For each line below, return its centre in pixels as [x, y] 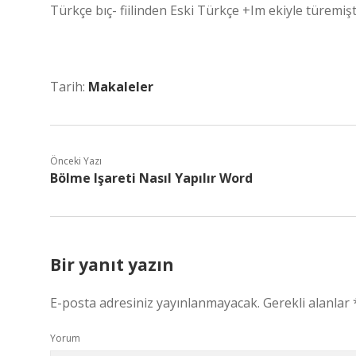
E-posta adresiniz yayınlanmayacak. [155, 303]
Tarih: [69, 87]
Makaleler [121, 87]
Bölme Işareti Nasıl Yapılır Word [151, 178]
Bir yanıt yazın [112, 265]
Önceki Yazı [76, 161]
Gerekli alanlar [308, 303]
